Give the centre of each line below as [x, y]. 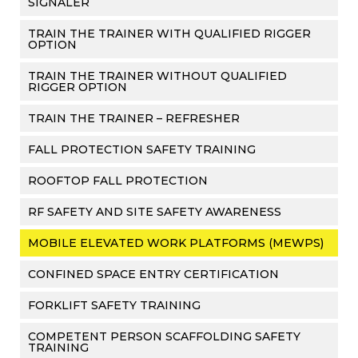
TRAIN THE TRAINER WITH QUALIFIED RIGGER [169, 34]
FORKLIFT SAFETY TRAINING [114, 305]
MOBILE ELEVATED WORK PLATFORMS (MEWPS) [176, 243]
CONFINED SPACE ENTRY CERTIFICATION [153, 274]
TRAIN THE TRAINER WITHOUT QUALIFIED [157, 76]
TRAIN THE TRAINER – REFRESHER [134, 118]
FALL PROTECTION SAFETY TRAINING [142, 149]
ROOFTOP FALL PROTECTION [118, 181]
